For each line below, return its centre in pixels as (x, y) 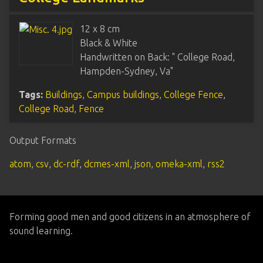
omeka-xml (179, 164)
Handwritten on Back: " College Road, (157, 57)
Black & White (109, 43)
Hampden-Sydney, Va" (127, 71)
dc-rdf (66, 164)
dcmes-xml (107, 164)
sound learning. (41, 231)
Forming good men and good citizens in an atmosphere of (130, 217)
